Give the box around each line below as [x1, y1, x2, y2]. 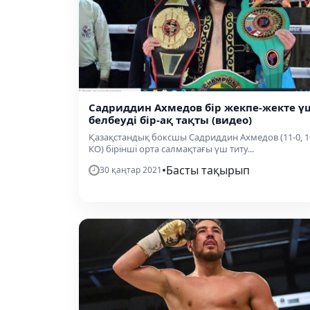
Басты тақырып [166, 163, 250, 179]
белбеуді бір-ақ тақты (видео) [89, 113, 252, 127]
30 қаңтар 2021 [100, 164, 162, 176]
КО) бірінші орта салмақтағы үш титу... [89, 143, 254, 156]
